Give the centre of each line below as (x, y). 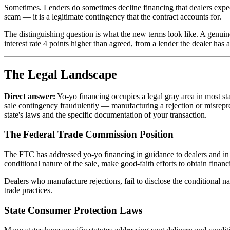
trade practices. (28, 190)
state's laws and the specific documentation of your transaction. (106, 114)
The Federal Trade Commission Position (89, 135)
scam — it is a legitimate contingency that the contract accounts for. (113, 16)
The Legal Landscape (61, 74)
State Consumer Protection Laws (73, 210)
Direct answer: (30, 96)
